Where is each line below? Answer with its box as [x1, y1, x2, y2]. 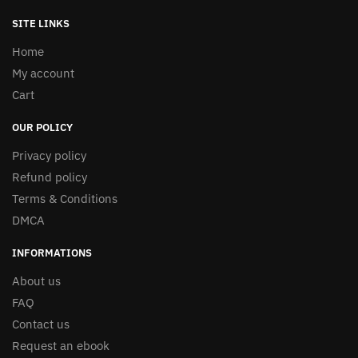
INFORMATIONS [12, 246, 92, 261]
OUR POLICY [12, 121, 73, 135]
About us [12, 273, 61, 289]
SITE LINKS [12, 17, 70, 31]
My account [12, 66, 74, 82]
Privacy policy [12, 148, 86, 164]
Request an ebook [12, 338, 109, 354]
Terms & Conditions [12, 191, 117, 207]
